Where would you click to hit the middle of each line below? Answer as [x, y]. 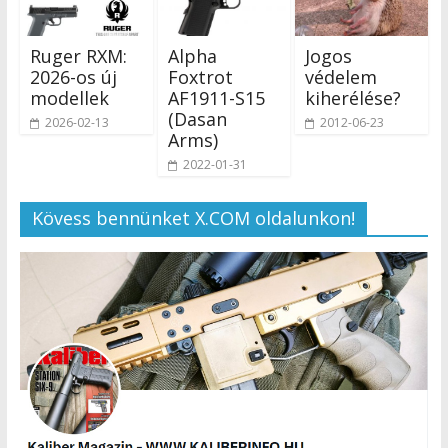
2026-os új [73, 77]
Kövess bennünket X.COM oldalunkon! [193, 218]
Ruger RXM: [78, 56]
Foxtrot [200, 77]
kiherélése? [353, 98]
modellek [69, 98]
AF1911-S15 [216, 98]
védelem [341, 77]
